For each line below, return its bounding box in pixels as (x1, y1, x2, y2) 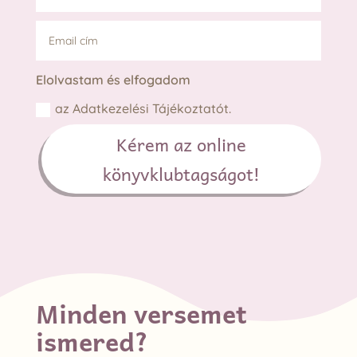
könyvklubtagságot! (103, 159, 261, 188)
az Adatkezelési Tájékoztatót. (55, 100, 232, 117)
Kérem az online (116, 129, 247, 159)
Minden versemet (35, 292, 247, 334)
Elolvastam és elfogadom (36, 71, 191, 88)
